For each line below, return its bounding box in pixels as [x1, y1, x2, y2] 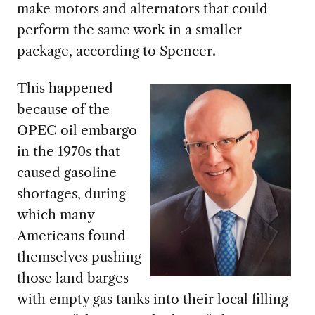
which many [16, 206, 94, 224]
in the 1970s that [16, 143, 120, 160]
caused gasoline [16, 164, 117, 181]
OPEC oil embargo [16, 122, 137, 139]
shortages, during [16, 185, 126, 202]
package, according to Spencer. [16, 42, 219, 60]
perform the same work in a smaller [16, 21, 242, 39]
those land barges [16, 269, 129, 287]
